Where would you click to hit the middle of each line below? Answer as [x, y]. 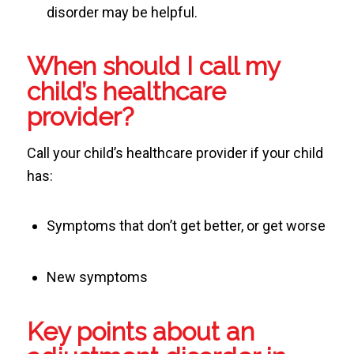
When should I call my [153, 66]
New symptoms [97, 277]
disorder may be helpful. [122, 12]
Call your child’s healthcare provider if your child [175, 153]
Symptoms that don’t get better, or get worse [186, 225]
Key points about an [140, 331]
